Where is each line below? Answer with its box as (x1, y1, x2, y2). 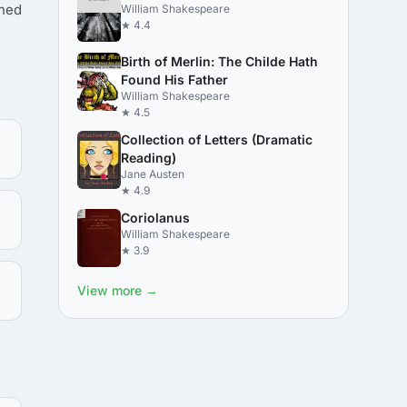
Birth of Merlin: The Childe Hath (121, 54, 318, 69)
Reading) (121, 150, 176, 165)
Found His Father (121, 72, 228, 87)
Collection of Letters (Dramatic (121, 132, 313, 147)
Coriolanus (121, 210, 190, 225)
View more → (77, 283, 158, 298)
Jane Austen (121, 167, 184, 181)
